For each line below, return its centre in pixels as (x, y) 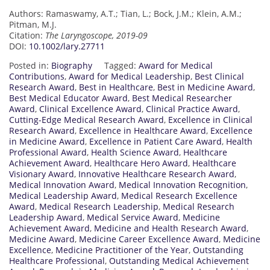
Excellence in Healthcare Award (143, 130)
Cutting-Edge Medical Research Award (86, 119)
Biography (72, 65)
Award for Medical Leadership (130, 76)
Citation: (27, 35)
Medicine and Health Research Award (170, 228)
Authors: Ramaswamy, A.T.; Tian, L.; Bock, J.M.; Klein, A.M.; (125, 13)
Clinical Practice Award (192, 108)
